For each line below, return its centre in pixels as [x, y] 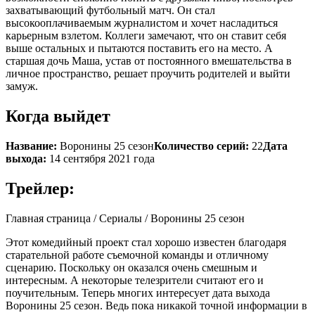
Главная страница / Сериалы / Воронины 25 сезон [125, 218]
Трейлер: [40, 188]
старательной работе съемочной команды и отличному [137, 255]
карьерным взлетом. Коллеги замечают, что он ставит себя [146, 35]
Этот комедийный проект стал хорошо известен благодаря [146, 242]
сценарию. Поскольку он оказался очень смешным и [131, 267]
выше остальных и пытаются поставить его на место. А [139, 48]
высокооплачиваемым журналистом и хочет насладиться [142, 22]
